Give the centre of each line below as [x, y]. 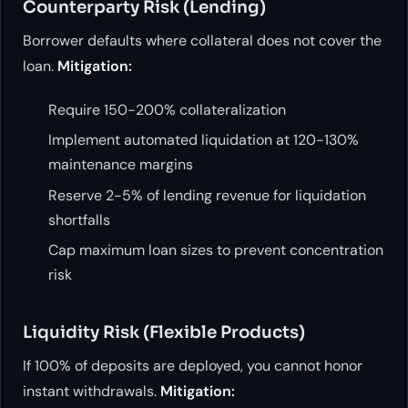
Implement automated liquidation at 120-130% [204, 140]
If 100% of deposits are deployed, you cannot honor [193, 366]
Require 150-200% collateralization [167, 110]
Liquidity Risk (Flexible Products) [164, 332]
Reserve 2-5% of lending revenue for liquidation [207, 195]
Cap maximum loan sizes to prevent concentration [216, 250]
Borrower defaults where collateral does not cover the [202, 41]
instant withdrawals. [92, 392]
